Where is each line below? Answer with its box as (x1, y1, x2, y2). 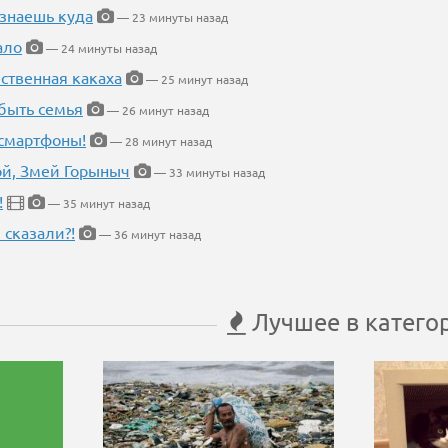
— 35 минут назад (45, 195, 150, 212)
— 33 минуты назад (151, 164, 265, 181)
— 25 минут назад (143, 71, 248, 88)
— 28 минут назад (107, 133, 212, 150)
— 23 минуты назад (114, 9, 228, 26)
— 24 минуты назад (43, 40, 157, 57)
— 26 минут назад (104, 102, 209, 119)
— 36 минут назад (96, 226, 201, 243)
